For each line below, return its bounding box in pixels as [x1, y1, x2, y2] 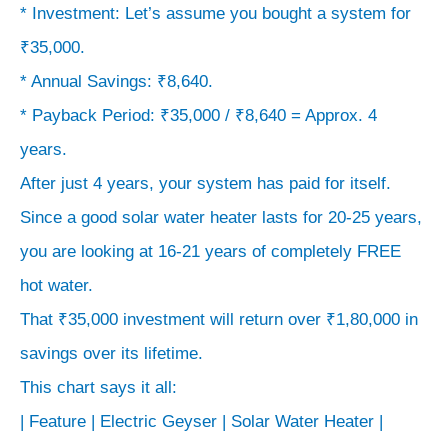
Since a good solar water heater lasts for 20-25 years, [20, 207, 422, 227]
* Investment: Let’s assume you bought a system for [20, 3, 411, 23]
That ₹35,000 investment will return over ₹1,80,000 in [20, 309, 418, 329]
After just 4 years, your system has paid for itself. [20, 173, 391, 193]
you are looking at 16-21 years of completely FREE [20, 241, 401, 261]
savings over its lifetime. [20, 343, 203, 363]
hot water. [20, 275, 93, 295]
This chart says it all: [20, 377, 177, 397]
